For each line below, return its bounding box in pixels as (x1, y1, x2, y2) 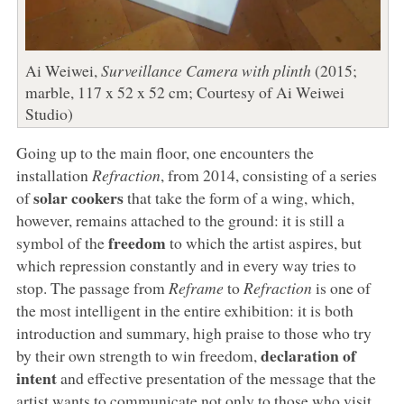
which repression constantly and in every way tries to (15, 253, 356, 276)
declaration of (260, 343, 356, 367)
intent (15, 365, 57, 390)
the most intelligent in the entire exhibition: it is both (15, 298, 353, 321)
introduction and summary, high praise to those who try (15, 321, 372, 344)
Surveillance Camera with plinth (100, 59, 311, 81)
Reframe (168, 276, 224, 298)
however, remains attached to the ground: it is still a (15, 208, 344, 231)
